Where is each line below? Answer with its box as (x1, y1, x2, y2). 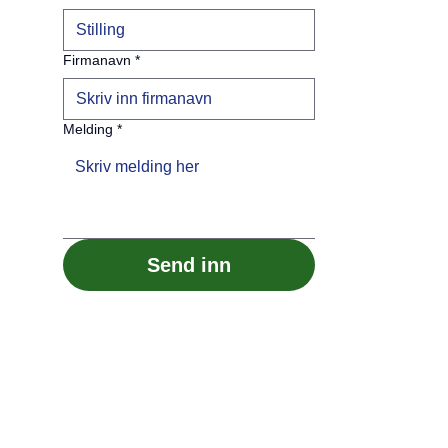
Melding (62, 121, 113, 138)
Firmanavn (62, 52, 131, 69)
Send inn (146, 254, 231, 277)
